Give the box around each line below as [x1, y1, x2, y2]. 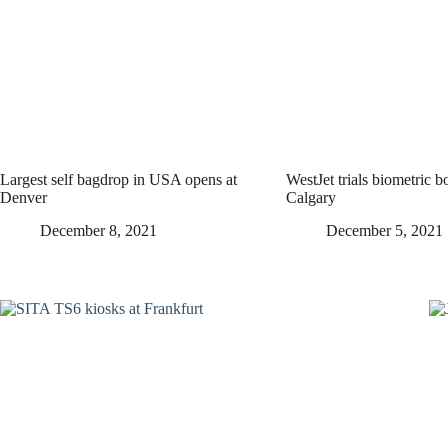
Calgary [286, 188, 336, 206]
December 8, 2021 [40, 221, 157, 239]
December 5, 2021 [326, 221, 443, 239]
